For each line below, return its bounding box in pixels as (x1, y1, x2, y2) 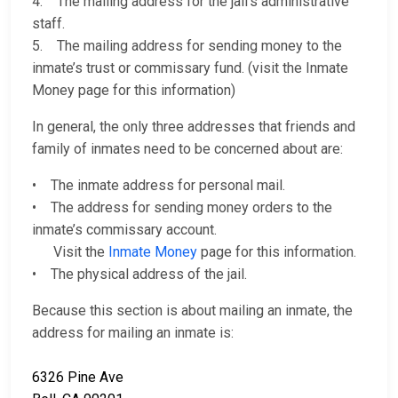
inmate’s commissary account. (32, 221, 217, 239)
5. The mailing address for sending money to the (32, 37, 342, 55)
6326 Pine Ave (32, 369, 123, 386)
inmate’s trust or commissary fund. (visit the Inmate (32, 60, 348, 77)
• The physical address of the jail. (32, 266, 247, 283)
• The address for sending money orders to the (32, 199, 332, 217)
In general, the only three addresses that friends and (32, 118, 355, 136)
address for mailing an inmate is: (32, 324, 234, 342)
